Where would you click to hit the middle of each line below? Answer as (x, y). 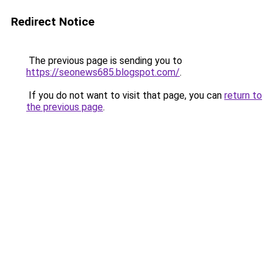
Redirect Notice (53, 22)
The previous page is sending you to (104, 61)
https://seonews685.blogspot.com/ (103, 72)
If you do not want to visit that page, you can (125, 95)
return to (243, 95)
